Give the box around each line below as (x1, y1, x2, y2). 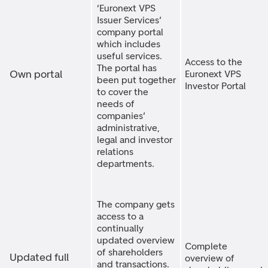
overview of (185, 252, 234, 264)
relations (97, 146, 133, 157)
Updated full (10, 251, 69, 264)
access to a (97, 211, 144, 222)
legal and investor (97, 134, 172, 145)
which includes (97, 38, 160, 50)
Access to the (185, 56, 242, 68)
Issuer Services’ (97, 14, 162, 26)
